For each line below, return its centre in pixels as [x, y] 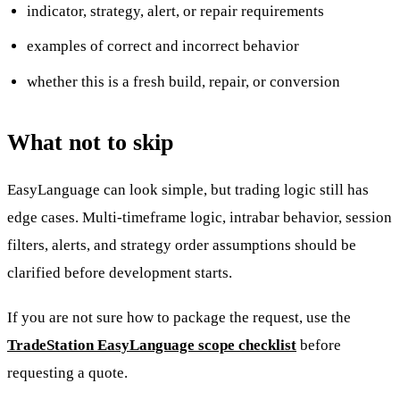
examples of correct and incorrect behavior [163, 46]
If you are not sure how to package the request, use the [179, 317]
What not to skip [90, 142]
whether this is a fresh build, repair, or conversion [184, 82]
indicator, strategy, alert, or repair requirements [176, 11]
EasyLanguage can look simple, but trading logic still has [188, 190]
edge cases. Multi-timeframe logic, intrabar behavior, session [200, 218]
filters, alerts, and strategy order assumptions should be [182, 246]
